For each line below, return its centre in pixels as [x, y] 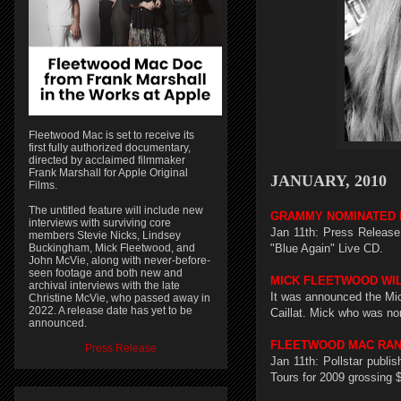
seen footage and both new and [106, 273]
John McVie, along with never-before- [119, 260]
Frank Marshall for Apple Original [108, 173]
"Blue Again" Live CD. [327, 248]
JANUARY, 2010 [328, 181]
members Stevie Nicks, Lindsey [105, 235]
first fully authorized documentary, [110, 148]
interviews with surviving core [100, 223]
